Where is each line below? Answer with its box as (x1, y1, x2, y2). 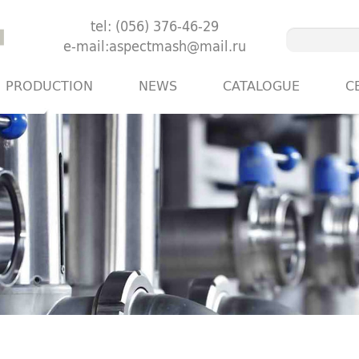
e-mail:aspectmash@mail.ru (63, 34, 247, 57)
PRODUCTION (6, 75, 93, 95)
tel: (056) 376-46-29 (91, 14, 220, 37)
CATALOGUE (222, 75, 300, 95)
